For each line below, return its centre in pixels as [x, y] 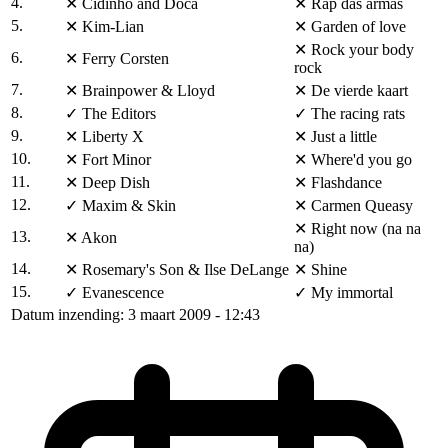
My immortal [352, 293]
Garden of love [358, 27]
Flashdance [346, 183]
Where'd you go [361, 160]
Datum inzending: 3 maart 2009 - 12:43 [135, 315]
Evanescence [123, 293]
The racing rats [358, 114]
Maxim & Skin [129, 206]
